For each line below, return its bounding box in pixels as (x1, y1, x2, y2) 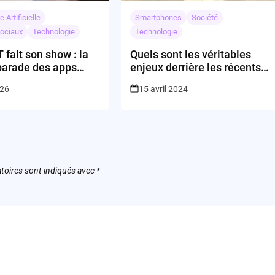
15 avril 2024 (139, 83, 188, 94)
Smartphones (135, 12, 182, 22)
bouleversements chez (130, 73, 242, 87)
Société (192, 12, 219, 22)
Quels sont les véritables (130, 47, 252, 61)
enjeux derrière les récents (130, 60, 261, 74)
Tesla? (130, 86, 163, 99)
